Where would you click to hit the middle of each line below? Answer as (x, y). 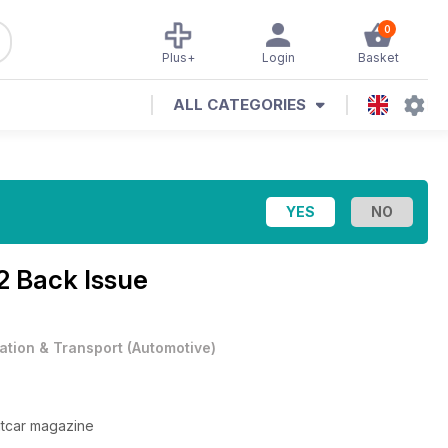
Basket (378, 57)
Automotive (171, 347)
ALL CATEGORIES (239, 104)
